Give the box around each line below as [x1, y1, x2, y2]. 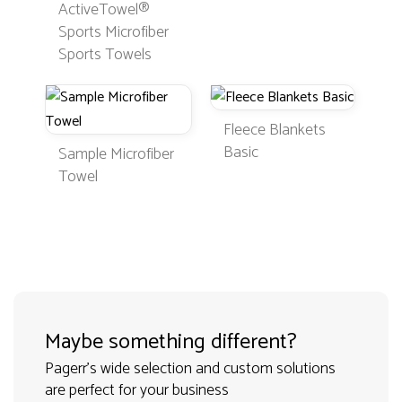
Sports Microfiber [58, 19, 169, 46]
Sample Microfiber [58, 141, 174, 168]
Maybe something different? [45, 325, 297, 360]
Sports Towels [58, 41, 152, 68]
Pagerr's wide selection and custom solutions [45, 355, 336, 382]
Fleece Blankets [223, 117, 326, 144]
